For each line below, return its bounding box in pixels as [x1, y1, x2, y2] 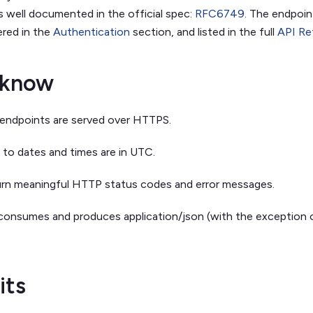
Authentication [53, 25, 130, 39]
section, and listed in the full [130, 25, 277, 39]
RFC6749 [195, 7, 245, 21]
